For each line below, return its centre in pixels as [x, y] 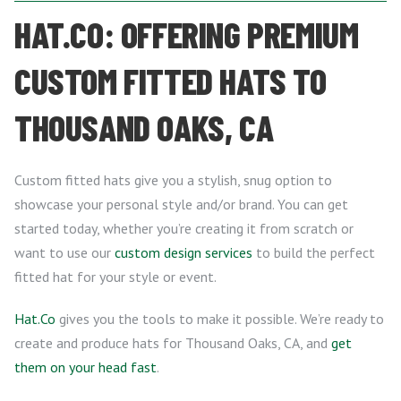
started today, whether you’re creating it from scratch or [184, 228]
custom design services [183, 252]
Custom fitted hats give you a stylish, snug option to [173, 179]
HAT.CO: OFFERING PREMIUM [187, 34]
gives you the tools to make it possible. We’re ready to [220, 318]
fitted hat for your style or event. [115, 276]
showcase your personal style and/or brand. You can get [181, 204]
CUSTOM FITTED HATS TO [171, 80]
